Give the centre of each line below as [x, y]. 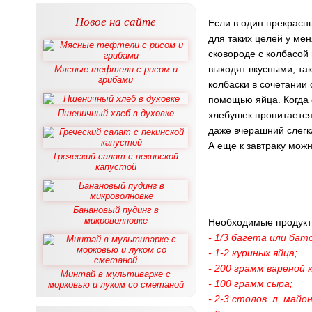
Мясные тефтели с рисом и [116, 69]
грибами [116, 80]
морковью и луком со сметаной [116, 284]
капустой [116, 167]
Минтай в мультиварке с [116, 274]
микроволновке [116, 220]
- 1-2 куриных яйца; [253, 253]
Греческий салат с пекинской [116, 156]
